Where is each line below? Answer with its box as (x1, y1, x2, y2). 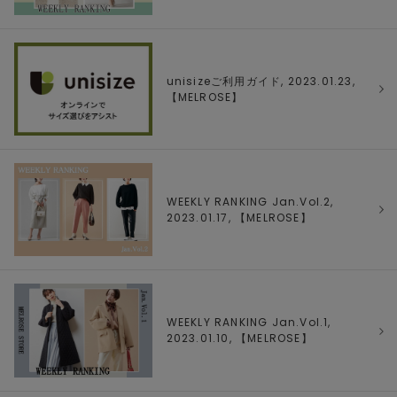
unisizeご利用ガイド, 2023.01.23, (166, 73, 355, 89)
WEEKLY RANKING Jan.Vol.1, (166, 314, 331, 330)
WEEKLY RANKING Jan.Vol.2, (166, 193, 334, 209)
